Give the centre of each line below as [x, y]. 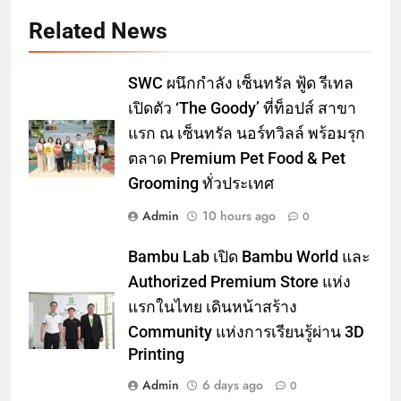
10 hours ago [239, 216]
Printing [156, 355]
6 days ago [233, 385]
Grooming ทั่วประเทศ [201, 184]
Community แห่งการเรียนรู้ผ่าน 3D [246, 333]
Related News [98, 31]
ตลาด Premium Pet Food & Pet [237, 159]
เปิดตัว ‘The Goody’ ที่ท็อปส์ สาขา [242, 109]
